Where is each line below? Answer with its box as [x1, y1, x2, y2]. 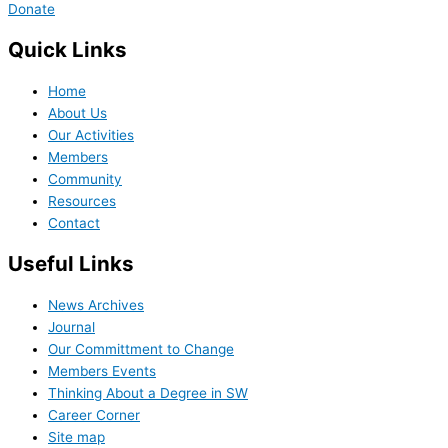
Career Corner [48, 406, 140, 423]
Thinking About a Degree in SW [48, 384, 248, 401]
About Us [48, 104, 107, 121]
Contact [48, 214, 100, 231]
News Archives [48, 296, 144, 313]
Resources [48, 192, 116, 209]
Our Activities [48, 126, 134, 143]
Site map [48, 428, 105, 445]
